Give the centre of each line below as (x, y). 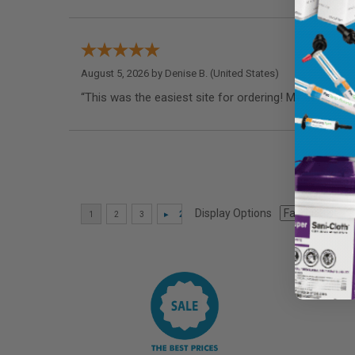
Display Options (233, 213)
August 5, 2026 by (123, 73)
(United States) (243, 73)
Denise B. (186, 73)
